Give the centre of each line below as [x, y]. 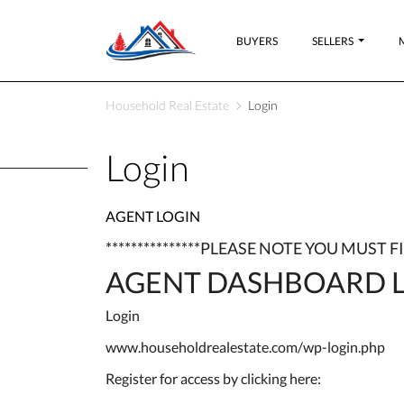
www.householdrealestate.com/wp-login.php [245, 347]
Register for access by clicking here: [213, 379]
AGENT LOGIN [153, 216]
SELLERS [333, 41]
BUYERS [257, 41]
